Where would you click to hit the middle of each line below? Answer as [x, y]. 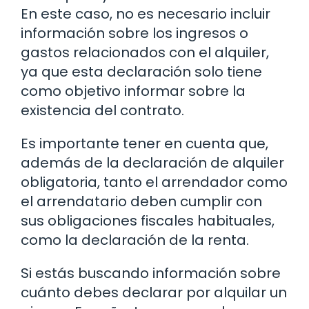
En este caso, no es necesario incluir [146, 14]
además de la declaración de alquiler [152, 163]
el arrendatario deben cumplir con [141, 202]
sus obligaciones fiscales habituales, [148, 221]
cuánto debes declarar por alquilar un [154, 293]
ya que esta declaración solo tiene [141, 72]
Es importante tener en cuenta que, [144, 144]
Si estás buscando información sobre [151, 273]
